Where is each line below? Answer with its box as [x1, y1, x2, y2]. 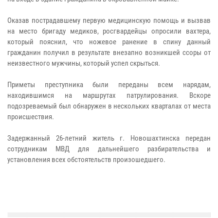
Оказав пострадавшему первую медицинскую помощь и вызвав [7, 16, 211, 25]
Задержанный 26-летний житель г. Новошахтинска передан [7, 133, 211, 143]
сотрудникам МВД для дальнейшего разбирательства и [7, 144, 211, 153]
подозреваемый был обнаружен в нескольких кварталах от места [7, 101, 211, 110]
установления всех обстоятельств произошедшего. [7, 155, 165, 164]
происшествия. [7, 112, 54, 121]
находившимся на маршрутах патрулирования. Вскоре [7, 91, 211, 100]
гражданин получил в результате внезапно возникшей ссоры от [7, 48, 211, 57]
